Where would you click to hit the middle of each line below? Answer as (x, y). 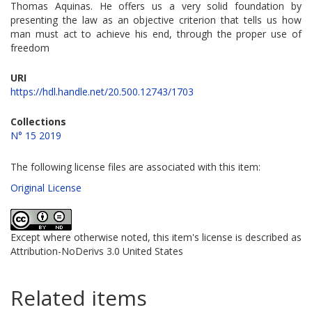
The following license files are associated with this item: (135, 167)
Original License (46, 188)
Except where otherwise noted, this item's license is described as (156, 237)
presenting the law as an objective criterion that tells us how (156, 20)
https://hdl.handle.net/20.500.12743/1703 (102, 92)
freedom (30, 48)
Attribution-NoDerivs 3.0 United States (97, 251)
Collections (38, 122)
